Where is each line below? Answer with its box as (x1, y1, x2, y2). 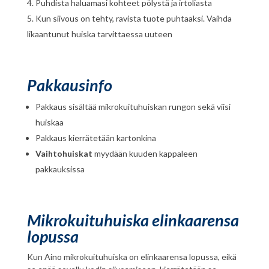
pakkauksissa (35, 163, 85, 174)
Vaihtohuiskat (35, 148, 92, 159)
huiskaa (35, 116, 64, 127)
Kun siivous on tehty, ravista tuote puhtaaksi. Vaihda (35, 13, 232, 23)
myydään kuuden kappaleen (92, 148, 198, 159)
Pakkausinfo (26, 74, 112, 95)
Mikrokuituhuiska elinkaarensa (26, 210, 239, 230)
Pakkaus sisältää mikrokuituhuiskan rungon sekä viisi (35, 101, 231, 112)
